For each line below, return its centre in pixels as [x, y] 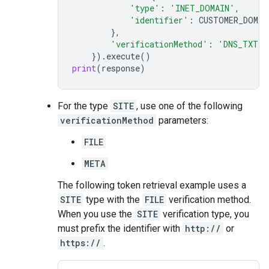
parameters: [182, 120]
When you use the [96, 214]
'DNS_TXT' [241, 44]
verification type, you [205, 214]
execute [123, 56]
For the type [84, 106]
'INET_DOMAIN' [202, 8]
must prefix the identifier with [120, 228]
